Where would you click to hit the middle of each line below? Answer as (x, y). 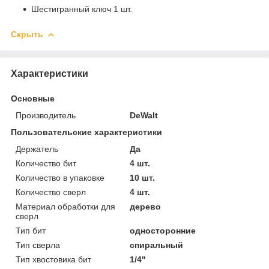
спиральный (157, 245)
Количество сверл (51, 192)
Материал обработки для (65, 206)
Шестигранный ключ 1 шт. (82, 9)
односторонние (163, 230)
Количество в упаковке (60, 177)
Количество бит (46, 163)
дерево (146, 206)
